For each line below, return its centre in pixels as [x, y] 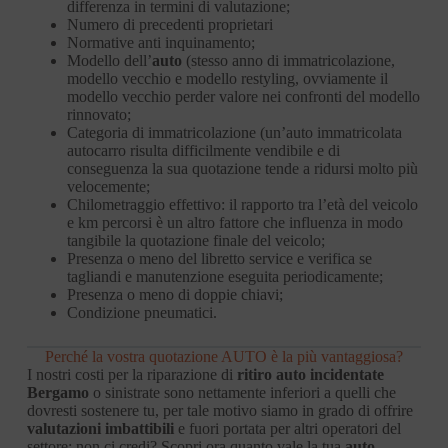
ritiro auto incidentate [310, 374]
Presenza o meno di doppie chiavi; [174, 294]
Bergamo [57, 392]
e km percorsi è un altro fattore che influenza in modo [234, 222]
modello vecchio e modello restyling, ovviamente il [227, 78]
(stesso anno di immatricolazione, [288, 60]
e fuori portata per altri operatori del [287, 428]
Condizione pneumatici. [141, 312]
